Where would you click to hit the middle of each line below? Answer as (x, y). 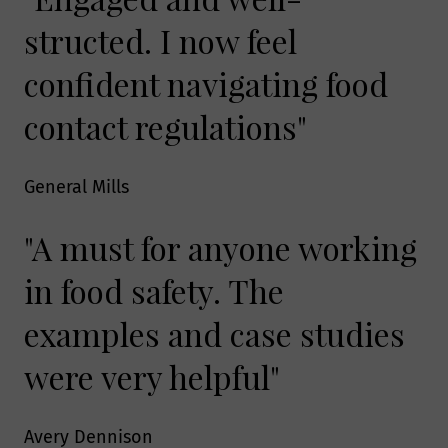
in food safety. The (154, 291)
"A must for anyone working (220, 248)
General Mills (76, 186)
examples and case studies (214, 334)
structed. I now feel (160, 40)
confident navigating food (206, 83)
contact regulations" (165, 126)
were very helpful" (152, 377)
